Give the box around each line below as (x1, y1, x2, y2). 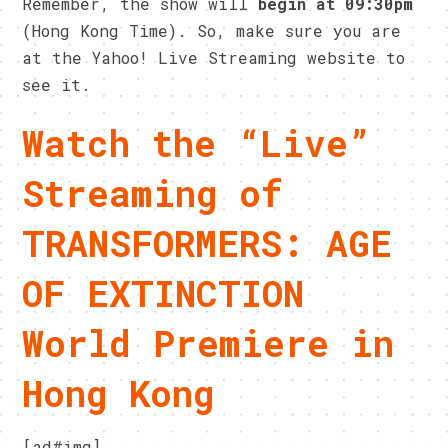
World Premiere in (22, 318, 395, 367)
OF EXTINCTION (22, 268, 305, 317)
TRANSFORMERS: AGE (22, 218, 393, 267)
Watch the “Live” (22, 118, 371, 167)
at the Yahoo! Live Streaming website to (22, 46, 406, 68)
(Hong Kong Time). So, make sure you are (22, 19, 402, 41)
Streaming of (22, 168, 284, 217)
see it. (22, 73, 92, 95)
